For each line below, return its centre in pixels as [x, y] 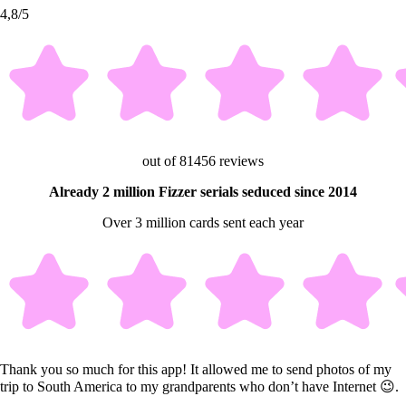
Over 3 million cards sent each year [203, 223]
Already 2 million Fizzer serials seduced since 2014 [203, 192]
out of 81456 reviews [203, 161]
